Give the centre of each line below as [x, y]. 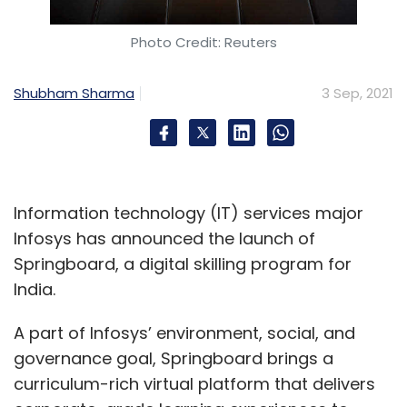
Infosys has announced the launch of [164, 239]
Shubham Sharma [74, 94]
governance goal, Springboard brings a [174, 359]
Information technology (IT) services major [189, 213]
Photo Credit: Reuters [203, 43]
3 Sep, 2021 [357, 94]
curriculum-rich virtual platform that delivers [194, 384]
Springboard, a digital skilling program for [183, 264]
